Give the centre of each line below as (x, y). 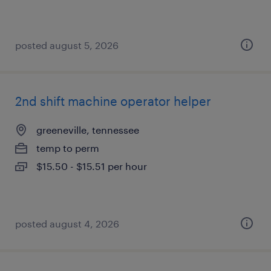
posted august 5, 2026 (67, 45)
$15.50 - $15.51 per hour (92, 166)
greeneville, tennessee (88, 130)
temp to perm (68, 148)
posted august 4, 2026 (67, 224)
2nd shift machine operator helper (113, 101)
